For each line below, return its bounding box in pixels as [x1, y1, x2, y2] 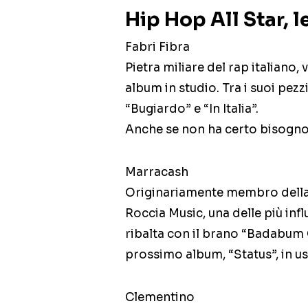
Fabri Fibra [125, 40, 190, 55]
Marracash [125, 165, 188, 180]
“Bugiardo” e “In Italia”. [125, 102, 258, 117]
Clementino [125, 290, 195, 305]
